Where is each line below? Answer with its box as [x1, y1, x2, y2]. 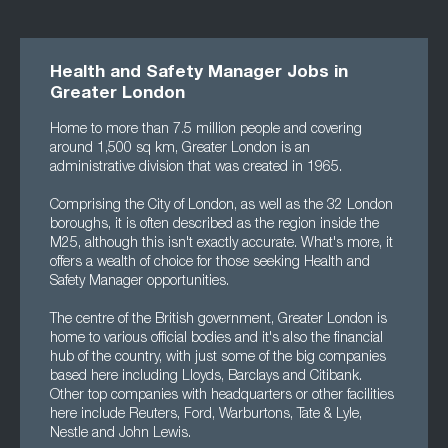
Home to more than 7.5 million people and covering [50, 123, 362, 137]
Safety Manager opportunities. [50, 275, 229, 289]
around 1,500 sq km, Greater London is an [50, 142, 310, 156]
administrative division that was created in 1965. [50, 161, 342, 175]
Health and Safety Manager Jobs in [50, 65, 348, 82]
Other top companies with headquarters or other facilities [50, 389, 394, 403]
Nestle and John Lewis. [50, 427, 191, 441]
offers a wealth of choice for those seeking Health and [50, 256, 370, 270]
